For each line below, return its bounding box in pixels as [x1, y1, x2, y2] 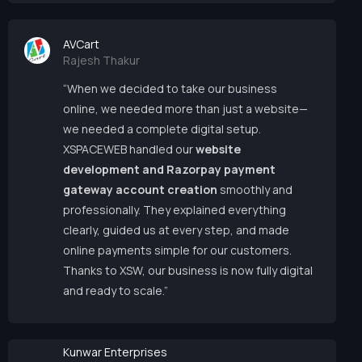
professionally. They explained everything [63, 201, 286, 217]
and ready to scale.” [63, 282, 168, 298]
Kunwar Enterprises [63, 343, 167, 360]
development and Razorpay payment [63, 161, 276, 177]
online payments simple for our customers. [63, 242, 292, 258]
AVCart [63, 36, 99, 52]
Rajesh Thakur [63, 52, 140, 68]
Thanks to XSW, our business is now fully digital [63, 262, 313, 278]
